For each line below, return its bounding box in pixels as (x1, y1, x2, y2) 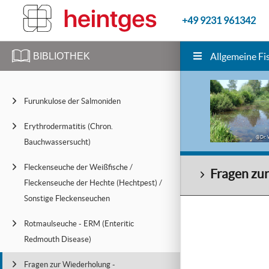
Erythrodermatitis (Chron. (24, 122, 113, 131)
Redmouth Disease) (24, 235, 91, 244)
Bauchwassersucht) (24, 138, 91, 147)
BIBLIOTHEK (33, 50, 90, 61)
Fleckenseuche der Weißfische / (24, 163, 133, 172)
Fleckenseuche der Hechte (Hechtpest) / (24, 178, 162, 187)
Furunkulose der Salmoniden (24, 97, 121, 106)
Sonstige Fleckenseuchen (24, 194, 110, 203)
